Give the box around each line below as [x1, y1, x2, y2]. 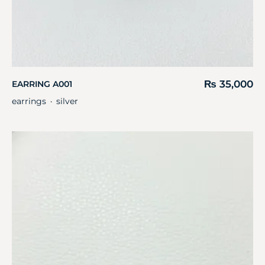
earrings [12, 96, 46, 107]
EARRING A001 [12, 79, 72, 90]
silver [56, 96, 78, 107]
